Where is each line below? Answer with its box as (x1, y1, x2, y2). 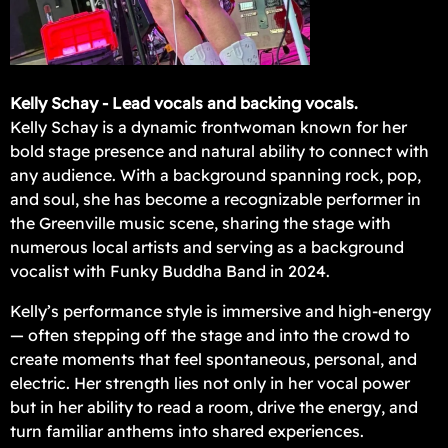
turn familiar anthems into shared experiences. (10, 421, 364, 442)
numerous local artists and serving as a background (10, 237, 404, 258)
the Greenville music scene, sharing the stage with (10, 213, 391, 234)
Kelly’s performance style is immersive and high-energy (10, 301, 431, 322)
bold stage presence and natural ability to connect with (10, 141, 429, 162)
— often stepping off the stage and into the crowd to (10, 325, 410, 346)
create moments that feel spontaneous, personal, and (10, 349, 417, 370)
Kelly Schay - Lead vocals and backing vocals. (10, 93, 358, 114)
